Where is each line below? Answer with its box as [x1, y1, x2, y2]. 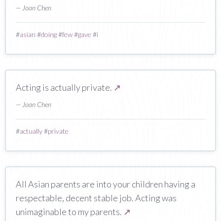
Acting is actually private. [16, 81, 113, 93]
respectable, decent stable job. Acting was [16, 192, 177, 203]
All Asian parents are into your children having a [16, 178, 195, 189]
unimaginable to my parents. [16, 206, 123, 217]
